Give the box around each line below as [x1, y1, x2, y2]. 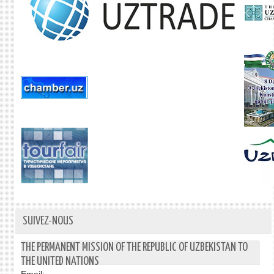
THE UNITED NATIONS [20, 256, 99, 267]
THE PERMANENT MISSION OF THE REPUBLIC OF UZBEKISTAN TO [20, 242, 248, 253]
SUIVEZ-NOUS [22, 215, 73, 227]
